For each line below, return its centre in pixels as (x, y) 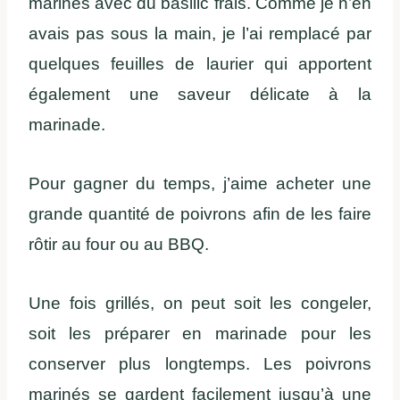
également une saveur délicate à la (200, 94)
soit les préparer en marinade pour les (200, 333)
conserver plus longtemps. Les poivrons (200, 363)
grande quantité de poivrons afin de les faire (200, 213)
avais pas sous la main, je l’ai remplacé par (200, 33)
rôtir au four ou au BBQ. (119, 244)
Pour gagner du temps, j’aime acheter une (200, 183)
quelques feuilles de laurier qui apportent (200, 63)
